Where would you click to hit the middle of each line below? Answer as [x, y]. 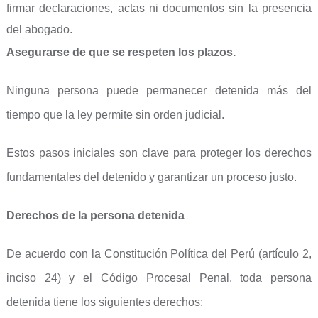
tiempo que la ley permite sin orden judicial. [115, 115]
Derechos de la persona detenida [95, 215]
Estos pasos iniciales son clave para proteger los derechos [159, 153]
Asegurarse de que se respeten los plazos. [121, 52]
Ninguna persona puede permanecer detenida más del [159, 91]
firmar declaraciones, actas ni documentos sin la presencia [159, 8]
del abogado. [39, 29]
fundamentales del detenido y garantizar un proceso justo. [151, 177]
